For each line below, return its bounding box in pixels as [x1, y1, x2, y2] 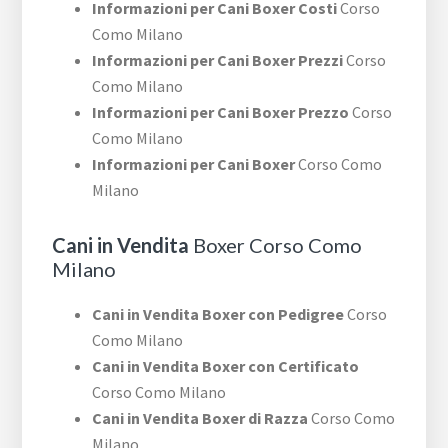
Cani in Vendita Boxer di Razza [92, 408, 309, 429]
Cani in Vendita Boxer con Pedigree [92, 304, 345, 325]
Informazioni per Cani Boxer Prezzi [92, 50, 344, 71]
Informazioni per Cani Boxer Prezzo [92, 102, 350, 123]
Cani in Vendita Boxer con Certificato [92, 356, 360, 377]
